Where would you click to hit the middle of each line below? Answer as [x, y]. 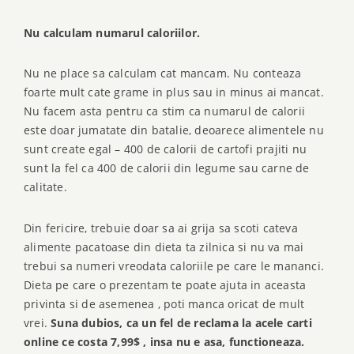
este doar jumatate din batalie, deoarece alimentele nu [174, 130]
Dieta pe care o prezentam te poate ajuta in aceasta [165, 284]
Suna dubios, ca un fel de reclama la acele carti [181, 322]
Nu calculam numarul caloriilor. [112, 32]
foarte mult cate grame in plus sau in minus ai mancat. [174, 92]
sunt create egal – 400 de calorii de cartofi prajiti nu [166, 149]
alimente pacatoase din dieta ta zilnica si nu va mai [164, 247]
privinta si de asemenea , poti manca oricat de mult [164, 303]
